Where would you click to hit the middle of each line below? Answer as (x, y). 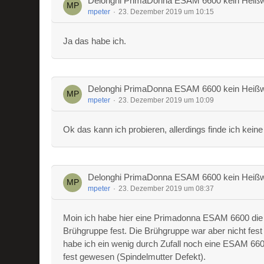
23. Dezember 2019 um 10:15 (166, 12)
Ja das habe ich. (95, 41)
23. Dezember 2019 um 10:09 (166, 100)
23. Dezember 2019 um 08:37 (166, 189)
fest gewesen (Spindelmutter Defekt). (135, 257)
